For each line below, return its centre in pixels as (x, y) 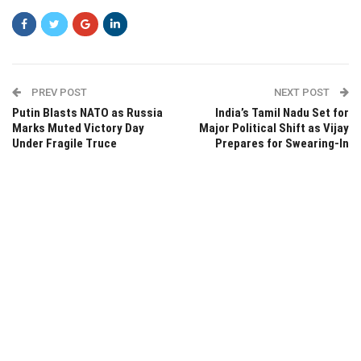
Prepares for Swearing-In (282, 144)
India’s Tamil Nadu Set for (282, 113)
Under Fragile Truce (64, 144)
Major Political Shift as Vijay (274, 129)
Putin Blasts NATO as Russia (87, 113)
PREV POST (58, 93)
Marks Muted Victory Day (78, 129)
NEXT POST (303, 93)
